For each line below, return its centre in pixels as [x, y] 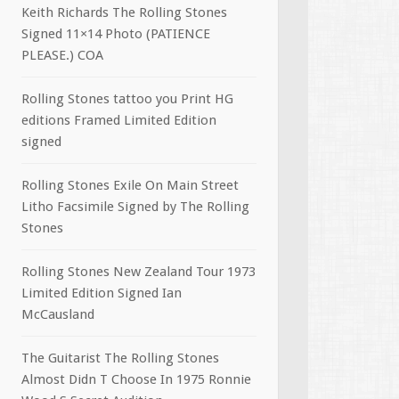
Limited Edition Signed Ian [102, 293]
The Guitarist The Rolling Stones [120, 358]
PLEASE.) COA [62, 55]
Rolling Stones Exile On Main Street [130, 185]
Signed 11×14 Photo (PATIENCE [116, 34]
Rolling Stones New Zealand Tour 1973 [138, 272]
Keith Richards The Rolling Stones [124, 12]
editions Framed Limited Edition [119, 120]
